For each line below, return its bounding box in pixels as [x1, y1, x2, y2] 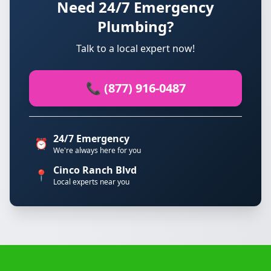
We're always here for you [53, 145, 141, 155]
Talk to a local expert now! [76, 42, 195, 55]
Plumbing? [97, 16, 174, 36]
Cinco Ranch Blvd [53, 163, 137, 177]
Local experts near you [53, 177, 129, 187]
